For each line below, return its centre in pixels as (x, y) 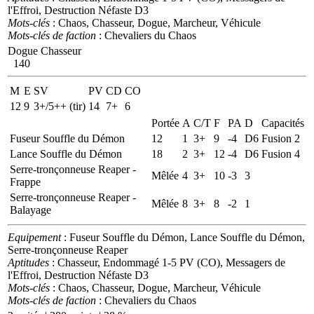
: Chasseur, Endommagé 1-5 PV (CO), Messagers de (167, 262)
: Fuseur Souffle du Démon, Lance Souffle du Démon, (183, 237)
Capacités (283, 123)
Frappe (25, 182)
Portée (165, 123)
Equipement (34, 237)
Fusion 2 (281, 138)
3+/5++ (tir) (60, 106)
